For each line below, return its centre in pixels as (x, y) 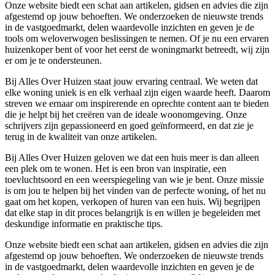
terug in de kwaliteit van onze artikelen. (81, 137)
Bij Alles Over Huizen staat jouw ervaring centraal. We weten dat (131, 82)
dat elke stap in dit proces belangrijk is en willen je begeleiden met (133, 213)
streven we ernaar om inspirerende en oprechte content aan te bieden (137, 104)
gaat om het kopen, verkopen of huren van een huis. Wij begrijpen (133, 202)
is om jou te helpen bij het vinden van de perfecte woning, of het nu (135, 191)
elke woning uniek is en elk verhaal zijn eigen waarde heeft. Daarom (137, 93)
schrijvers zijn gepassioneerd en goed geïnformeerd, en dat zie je (129, 126)
